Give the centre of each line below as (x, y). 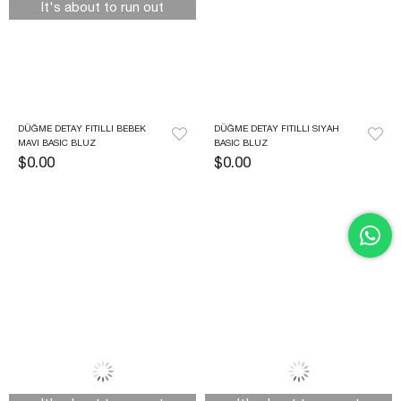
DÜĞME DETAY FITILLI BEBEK (82, 130)
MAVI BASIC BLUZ (57, 145)
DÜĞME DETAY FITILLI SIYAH (277, 130)
